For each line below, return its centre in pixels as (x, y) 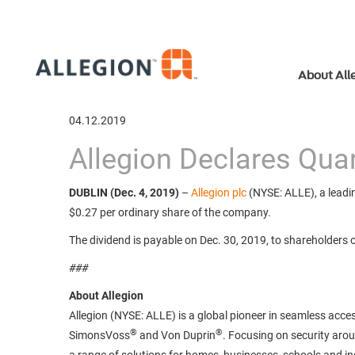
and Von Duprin (176, 335)
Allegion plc (219, 193)
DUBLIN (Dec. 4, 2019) (124, 193)
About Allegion (106, 296)
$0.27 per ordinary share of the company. (170, 212)
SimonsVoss (99, 335)
